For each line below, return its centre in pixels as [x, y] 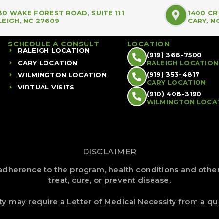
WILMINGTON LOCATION [62, 75]
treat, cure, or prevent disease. [109, 180]
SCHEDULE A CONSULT [54, 44]
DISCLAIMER [109, 152]
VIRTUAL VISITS [46, 87]
